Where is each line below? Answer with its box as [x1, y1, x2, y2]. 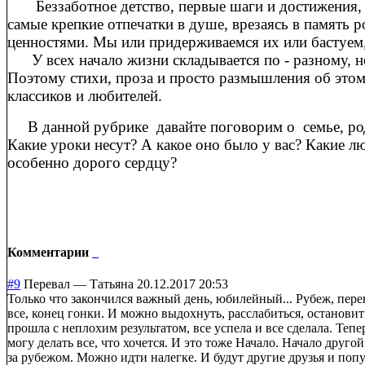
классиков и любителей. [7, 87, 162, 105]
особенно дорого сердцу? [7, 154, 177, 172]
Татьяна [90, 276, 134, 291]
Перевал [24, 276, 70, 291]
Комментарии [7, 244, 92, 259]
